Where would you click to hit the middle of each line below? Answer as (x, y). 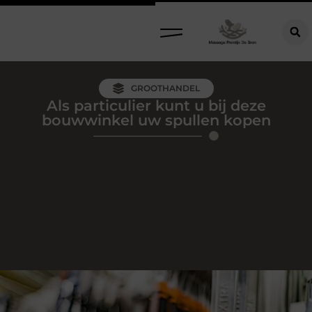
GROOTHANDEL (165, 88)
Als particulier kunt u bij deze (156, 106)
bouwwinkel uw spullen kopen (156, 120)
